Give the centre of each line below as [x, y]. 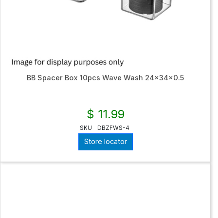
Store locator [105, 142]
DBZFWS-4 [113, 128]
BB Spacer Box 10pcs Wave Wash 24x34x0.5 [105, 78]
